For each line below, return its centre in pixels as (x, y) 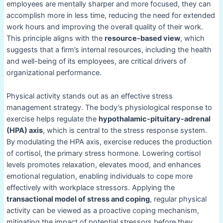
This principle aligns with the (55, 39)
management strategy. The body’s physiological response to (109, 107)
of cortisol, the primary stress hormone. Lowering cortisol (103, 153)
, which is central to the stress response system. (125, 130)
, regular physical (178, 199)
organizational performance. (54, 73)
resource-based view (142, 39)
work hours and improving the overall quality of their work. (105, 27)
